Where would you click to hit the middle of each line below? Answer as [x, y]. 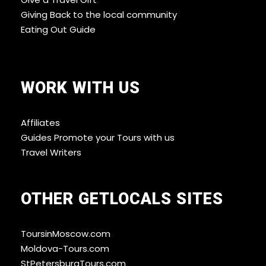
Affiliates [40, 123]
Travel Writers [51, 153]
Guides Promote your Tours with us [98, 138]
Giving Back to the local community [99, 15]
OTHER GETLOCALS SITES [122, 199]
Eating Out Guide [58, 30]
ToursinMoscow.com [66, 234]
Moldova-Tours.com [65, 249]
